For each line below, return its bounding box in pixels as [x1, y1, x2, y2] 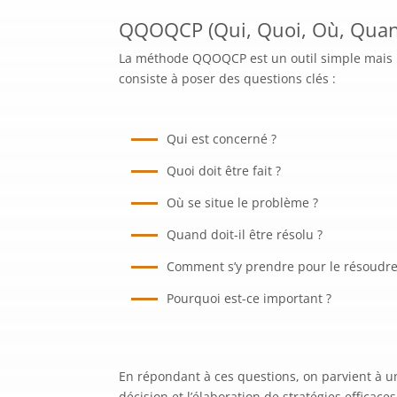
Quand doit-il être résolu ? [167, 225, 323, 243]
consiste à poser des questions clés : [119, 69, 337, 87]
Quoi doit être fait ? [167, 161, 282, 179]
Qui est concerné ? [167, 129, 277, 147]
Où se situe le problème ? [167, 193, 319, 211]
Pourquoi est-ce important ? [167, 289, 332, 307]
